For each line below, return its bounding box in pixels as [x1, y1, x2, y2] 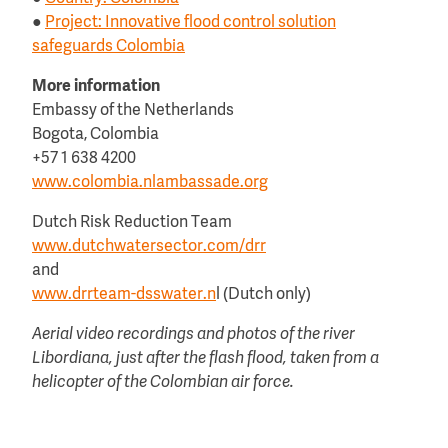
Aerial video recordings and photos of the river [32, 326, 355, 343]
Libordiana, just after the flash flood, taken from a [32, 350, 379, 367]
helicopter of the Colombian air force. [32, 374, 294, 391]
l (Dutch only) [216, 286, 311, 303]
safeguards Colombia [32, 38, 185, 55]
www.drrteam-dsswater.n [32, 286, 216, 303]
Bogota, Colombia [32, 126, 159, 143]
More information [32, 78, 160, 95]
